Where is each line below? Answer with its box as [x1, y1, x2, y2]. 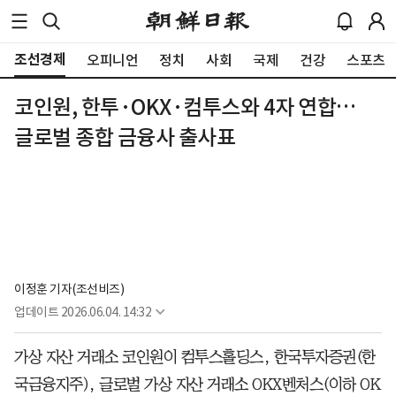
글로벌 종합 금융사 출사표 [14, 124, 235, 151]
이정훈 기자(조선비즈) [14, 280, 124, 297]
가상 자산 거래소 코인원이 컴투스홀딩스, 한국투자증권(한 [14, 348, 376, 365]
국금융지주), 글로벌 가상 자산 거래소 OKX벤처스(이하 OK [14, 376, 380, 392]
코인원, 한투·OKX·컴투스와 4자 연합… [14, 94, 356, 121]
